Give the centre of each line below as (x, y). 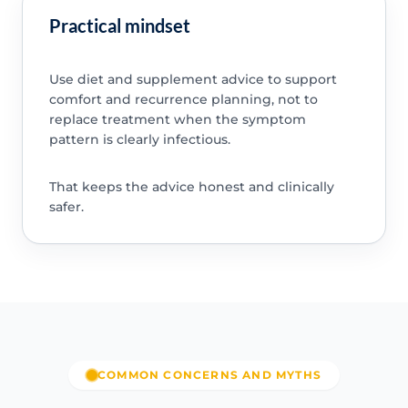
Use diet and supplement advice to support (193, 80)
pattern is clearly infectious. (139, 140)
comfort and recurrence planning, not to (183, 100)
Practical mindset (119, 26)
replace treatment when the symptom (177, 120)
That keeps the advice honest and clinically (191, 187)
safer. (66, 207)
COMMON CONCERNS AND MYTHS (209, 375)
